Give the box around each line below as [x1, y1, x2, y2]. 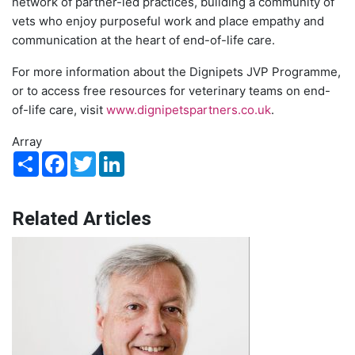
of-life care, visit [12, 101, 106, 117]
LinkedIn [124, 149, 172, 165]
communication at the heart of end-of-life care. [12, 32, 275, 48]
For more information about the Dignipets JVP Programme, [12, 63, 341, 79]
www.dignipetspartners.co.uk [106, 101, 271, 117]
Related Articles [12, 204, 151, 233]
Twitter [96, 149, 136, 165]
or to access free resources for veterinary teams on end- [12, 82, 330, 98]
